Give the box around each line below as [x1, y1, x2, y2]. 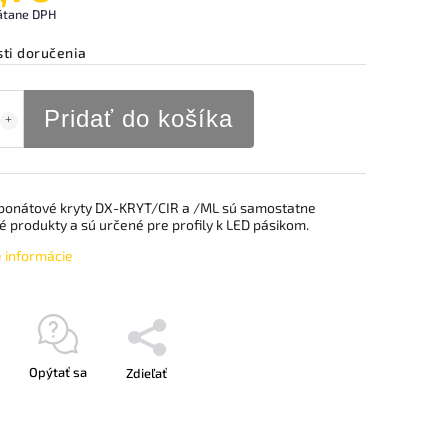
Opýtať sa [28, 364, 87, 380]
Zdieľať [126, 365, 167, 381]
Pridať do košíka [44, 105, 233, 132]
